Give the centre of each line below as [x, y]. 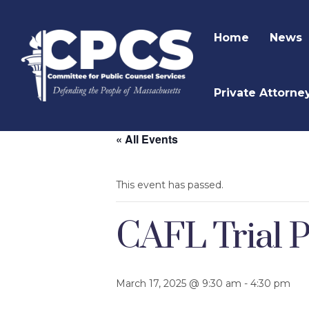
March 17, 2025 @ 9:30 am [179, 283]
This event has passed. [170, 185]
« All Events [147, 139]
